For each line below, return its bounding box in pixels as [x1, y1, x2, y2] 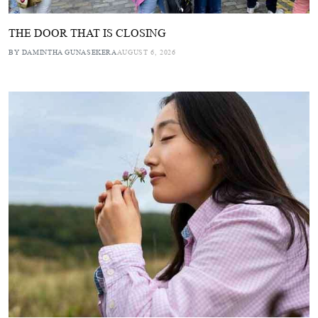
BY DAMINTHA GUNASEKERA [9, 48, 117, 56]
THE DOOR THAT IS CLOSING [9, 26, 166, 40]
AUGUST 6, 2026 [116, 48, 176, 56]
